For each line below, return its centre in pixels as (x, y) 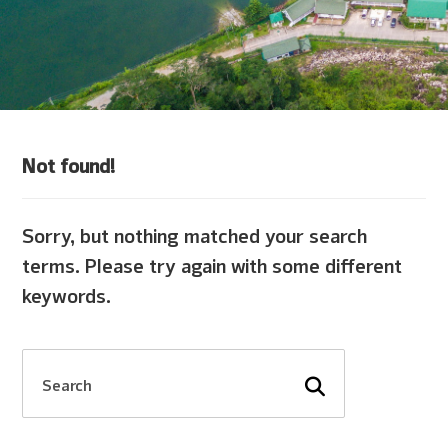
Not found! (69, 163)
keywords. (67, 293)
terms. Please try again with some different (212, 263)
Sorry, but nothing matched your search (195, 233)
